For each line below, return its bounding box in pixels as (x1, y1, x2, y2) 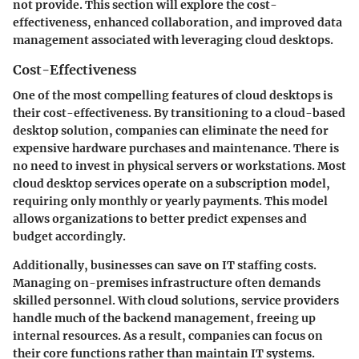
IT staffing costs (222, 257, 313, 272)
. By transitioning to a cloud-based (148, 105, 345, 120)
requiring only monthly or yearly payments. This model (13, 193, 328, 208)
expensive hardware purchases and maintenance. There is (13, 140, 339, 155)
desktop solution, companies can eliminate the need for (13, 123, 329, 138)
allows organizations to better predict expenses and (13, 211, 307, 226)
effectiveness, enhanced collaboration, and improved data (13, 14, 342, 30)
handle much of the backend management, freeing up (13, 310, 316, 325)
